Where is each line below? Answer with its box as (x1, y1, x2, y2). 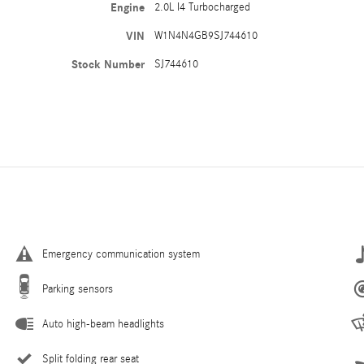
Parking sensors (42, 283, 113, 297)
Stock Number (71, 58, 145, 72)
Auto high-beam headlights (42, 318, 164, 331)
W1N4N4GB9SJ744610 (154, 29, 258, 43)
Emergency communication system (42, 248, 200, 262)
